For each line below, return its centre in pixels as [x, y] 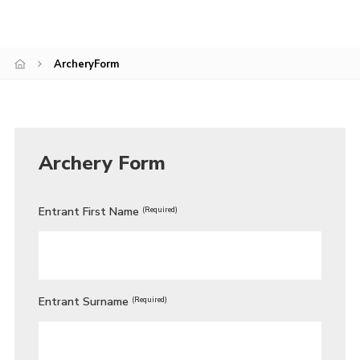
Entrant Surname [83, 302]
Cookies [57, 22]
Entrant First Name [88, 212]
